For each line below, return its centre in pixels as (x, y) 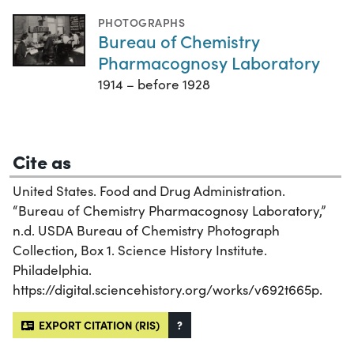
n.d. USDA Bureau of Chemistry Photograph (146, 231)
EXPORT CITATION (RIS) (97, 325)
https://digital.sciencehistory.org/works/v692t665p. (168, 290)
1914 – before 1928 (154, 85)
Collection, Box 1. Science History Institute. (140, 250)
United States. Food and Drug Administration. (149, 191)
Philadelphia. (52, 270)
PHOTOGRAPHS (142, 23)
